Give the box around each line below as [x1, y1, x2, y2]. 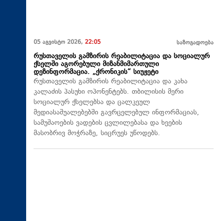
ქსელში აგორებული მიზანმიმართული [34, 59, 159, 70]
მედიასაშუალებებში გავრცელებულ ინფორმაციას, [34, 107, 199, 118]
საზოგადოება [177, 38, 214, 47]
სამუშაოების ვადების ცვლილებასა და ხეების [34, 117, 182, 128]
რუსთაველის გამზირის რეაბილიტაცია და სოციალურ [34, 51, 210, 62]
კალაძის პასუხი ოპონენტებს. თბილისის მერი [34, 86, 184, 97]
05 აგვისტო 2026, [34, 38, 85, 47]
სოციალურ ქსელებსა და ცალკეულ [34, 97, 150, 108]
